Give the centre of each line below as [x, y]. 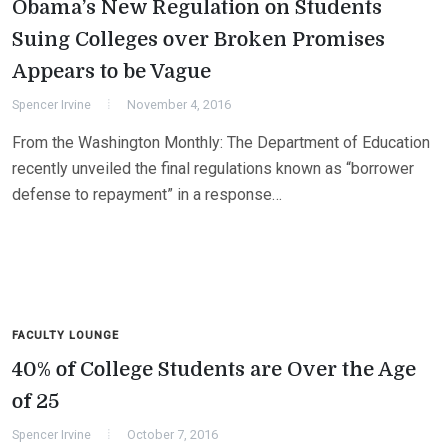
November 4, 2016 [179, 105]
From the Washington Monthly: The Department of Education [221, 143]
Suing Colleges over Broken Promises [198, 40]
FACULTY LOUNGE [65, 336]
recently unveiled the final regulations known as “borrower [213, 169]
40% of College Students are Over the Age [214, 370]
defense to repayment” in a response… [147, 195]
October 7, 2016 [172, 435]
